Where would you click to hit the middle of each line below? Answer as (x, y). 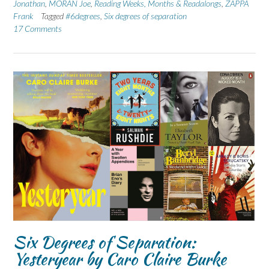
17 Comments (38, 28)
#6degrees (83, 16)
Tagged (53, 16)
